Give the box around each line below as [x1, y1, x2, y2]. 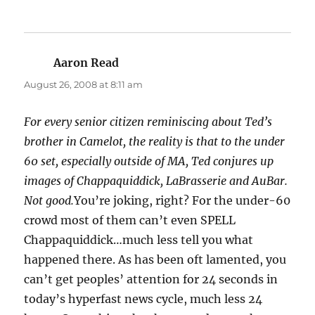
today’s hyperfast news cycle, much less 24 [24, 292, 263, 307]
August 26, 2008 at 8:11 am [24, 79, 143, 91]
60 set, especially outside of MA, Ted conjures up [24, 154, 274, 169]
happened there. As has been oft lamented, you [24, 252, 287, 267]
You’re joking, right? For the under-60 [74, 193, 291, 208]
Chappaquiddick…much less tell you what [24, 233, 254, 247]
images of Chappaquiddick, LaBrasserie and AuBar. [24, 174, 288, 188]
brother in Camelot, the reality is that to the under [24, 134, 285, 149]
